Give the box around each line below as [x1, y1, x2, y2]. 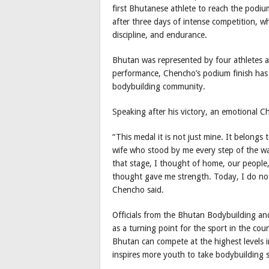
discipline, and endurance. [112, 30, 207, 40]
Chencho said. [112, 185, 164, 195]
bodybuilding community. [112, 82, 205, 92]
